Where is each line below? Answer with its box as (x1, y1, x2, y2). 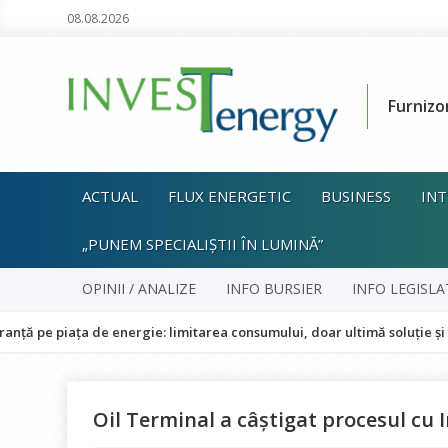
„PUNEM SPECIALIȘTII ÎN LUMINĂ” (82, 234, 324, 254)
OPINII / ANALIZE (82, 279, 197, 298)
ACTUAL (82, 186, 139, 206)
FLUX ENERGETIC (168, 186, 292, 206)
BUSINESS (321, 186, 392, 206)
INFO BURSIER (226, 279, 323, 298)
